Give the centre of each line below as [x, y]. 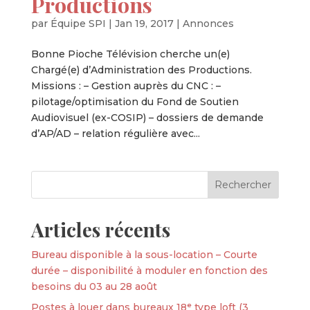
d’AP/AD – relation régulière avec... [115, 134]
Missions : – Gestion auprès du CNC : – [126, 86]
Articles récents [100, 229]
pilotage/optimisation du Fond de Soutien [135, 102]
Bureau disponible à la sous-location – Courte [144, 255]
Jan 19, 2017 [144, 24]
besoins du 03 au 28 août [94, 286]
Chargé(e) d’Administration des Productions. [141, 70]
